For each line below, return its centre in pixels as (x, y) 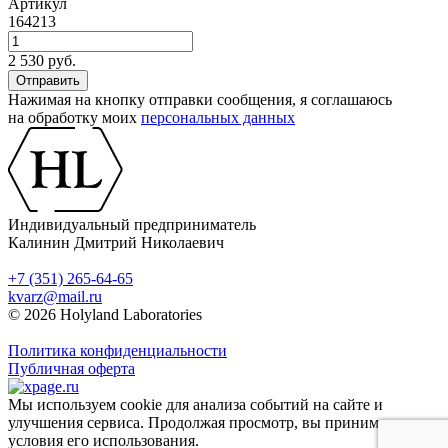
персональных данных (218, 118)
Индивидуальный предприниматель (132, 225)
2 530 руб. (42, 61)
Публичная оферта (71, 369)
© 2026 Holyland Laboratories (105, 315)
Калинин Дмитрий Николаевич (116, 243)
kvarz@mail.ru (55, 297)
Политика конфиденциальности (117, 351)
